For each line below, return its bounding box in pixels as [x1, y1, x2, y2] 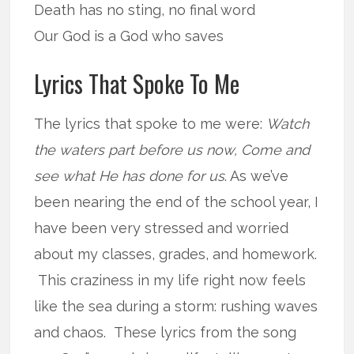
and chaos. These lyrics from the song [34, 323, 297, 341]
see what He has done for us [34, 167, 225, 184]
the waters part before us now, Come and [34, 141, 311, 158]
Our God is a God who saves [34, 27, 224, 44]
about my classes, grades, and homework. [34, 245, 318, 262]
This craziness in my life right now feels [34, 271, 307, 288]
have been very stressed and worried [34, 219, 289, 236]
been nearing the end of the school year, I [34, 193, 319, 210]
